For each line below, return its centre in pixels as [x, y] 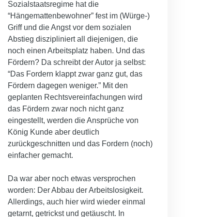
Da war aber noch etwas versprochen [72, 178]
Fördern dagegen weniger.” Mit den [68, 85]
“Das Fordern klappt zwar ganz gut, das [75, 74]
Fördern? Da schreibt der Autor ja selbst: [77, 62]
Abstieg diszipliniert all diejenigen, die [73, 39]
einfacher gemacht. [40, 155]
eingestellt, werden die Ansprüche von [73, 120]
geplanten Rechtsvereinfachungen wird [75, 97]
